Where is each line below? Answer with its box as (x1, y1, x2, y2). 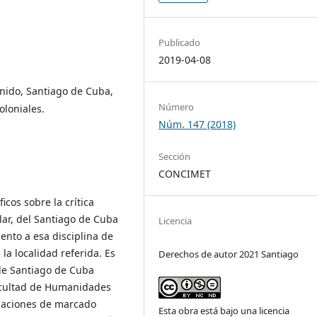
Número (158, 100, 195, 113)
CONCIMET (158, 166, 212, 180)
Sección (158, 149, 191, 163)
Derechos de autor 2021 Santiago (158, 248, 299, 261)
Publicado (158, 35, 201, 49)
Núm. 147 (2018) (158, 117, 236, 131)
